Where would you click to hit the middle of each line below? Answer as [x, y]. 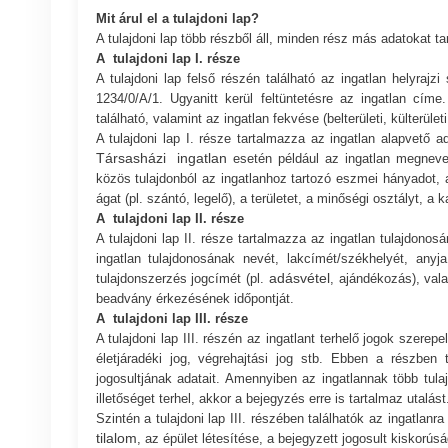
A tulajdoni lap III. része [175, 318]
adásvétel [299, 277]
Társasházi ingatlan [161, 157]
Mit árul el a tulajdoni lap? [177, 18]
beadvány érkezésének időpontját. [194, 298]
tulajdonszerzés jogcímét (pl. [182, 278]
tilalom [116, 437]
